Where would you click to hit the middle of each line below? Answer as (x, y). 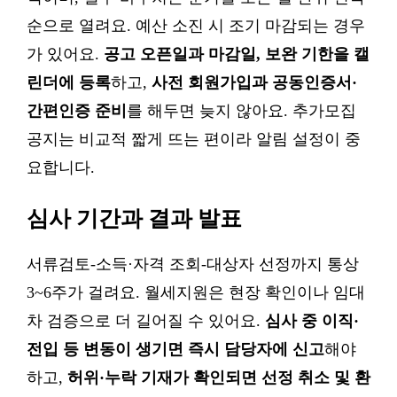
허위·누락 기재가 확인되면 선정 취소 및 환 (219, 378)
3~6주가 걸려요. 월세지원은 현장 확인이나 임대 (196, 292)
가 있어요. (65, 54)
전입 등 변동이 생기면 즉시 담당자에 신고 (175, 349)
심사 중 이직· (312, 321)
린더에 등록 (69, 82)
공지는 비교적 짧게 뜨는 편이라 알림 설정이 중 (194, 139)
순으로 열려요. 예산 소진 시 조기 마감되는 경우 (196, 26)
